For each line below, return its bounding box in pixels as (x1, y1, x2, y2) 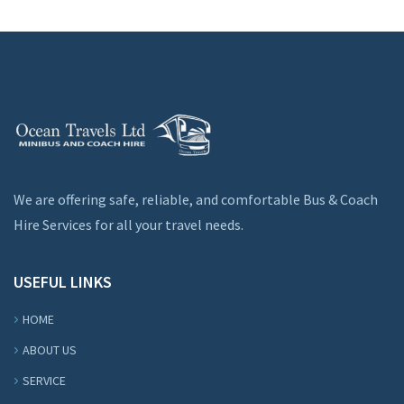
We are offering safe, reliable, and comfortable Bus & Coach (14, 190, 378, 209)
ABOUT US (23, 342, 77, 359)
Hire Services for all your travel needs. (14, 216, 243, 234)
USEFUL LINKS (14, 271, 112, 293)
